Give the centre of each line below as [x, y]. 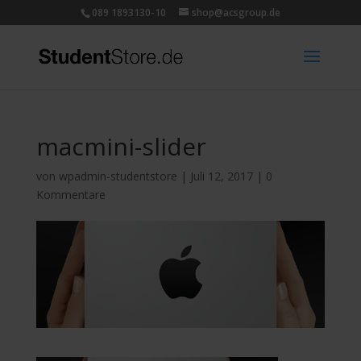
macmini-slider [121, 146]
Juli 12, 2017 [221, 176]
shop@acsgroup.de [236, 12]
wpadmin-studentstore [118, 176]
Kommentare [71, 195]
